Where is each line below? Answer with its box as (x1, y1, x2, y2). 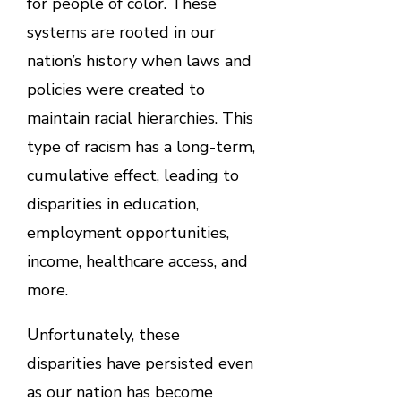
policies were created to (26, 78, 205, 100)
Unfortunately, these (26, 323, 180, 346)
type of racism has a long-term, (26, 135, 255, 158)
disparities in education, (26, 192, 199, 215)
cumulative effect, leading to (26, 164, 239, 186)
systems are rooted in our (26, 21, 216, 43)
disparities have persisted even (26, 352, 253, 374)
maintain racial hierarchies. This (26, 107, 253, 129)
